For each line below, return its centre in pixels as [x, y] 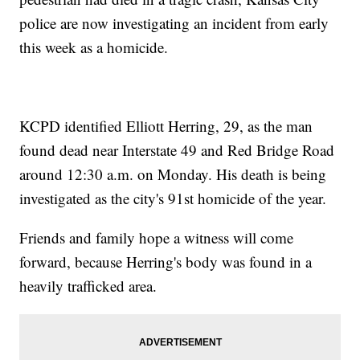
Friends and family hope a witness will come [157, 238]
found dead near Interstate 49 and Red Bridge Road [177, 150]
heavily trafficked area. [88, 286]
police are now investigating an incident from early [174, 23]
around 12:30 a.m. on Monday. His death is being [173, 174]
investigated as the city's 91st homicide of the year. [173, 198]
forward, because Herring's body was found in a [166, 262]
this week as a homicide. [94, 47]
